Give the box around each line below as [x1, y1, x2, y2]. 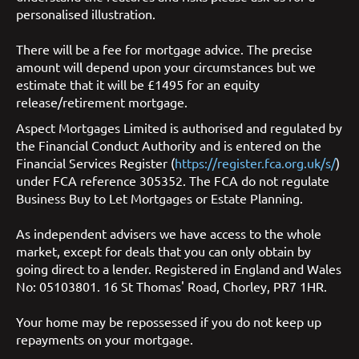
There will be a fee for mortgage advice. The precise [16, 41, 313, 58]
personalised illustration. [16, 6, 155, 22]
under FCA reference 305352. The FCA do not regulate [16, 172, 329, 189]
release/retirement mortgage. [16, 94, 188, 111]
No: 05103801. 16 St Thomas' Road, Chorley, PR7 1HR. [16, 278, 327, 295]
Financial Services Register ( [16, 155, 175, 171]
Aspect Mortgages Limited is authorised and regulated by [16, 119, 342, 136]
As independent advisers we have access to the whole [16, 225, 321, 242]
